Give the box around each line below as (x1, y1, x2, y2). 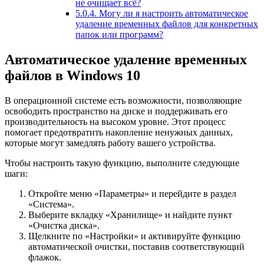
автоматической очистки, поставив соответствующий (28, 241, 245, 252)
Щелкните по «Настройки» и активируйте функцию (28, 230, 240, 241)
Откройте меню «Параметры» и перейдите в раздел (28, 188, 236, 199)
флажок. (28, 252, 61, 262)
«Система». (28, 199, 74, 209)
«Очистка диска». (28, 220, 100, 230)
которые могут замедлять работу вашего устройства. (5, 137, 216, 148)
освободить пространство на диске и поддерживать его (5, 105, 227, 116)
